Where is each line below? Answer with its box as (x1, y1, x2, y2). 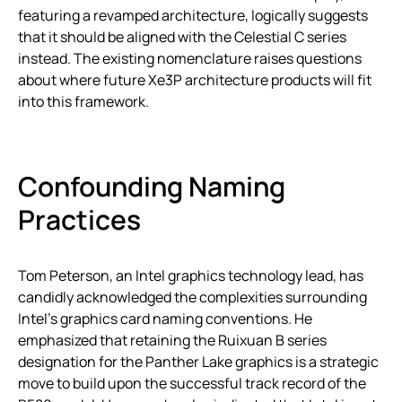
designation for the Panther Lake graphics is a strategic (18, 351, 379, 371)
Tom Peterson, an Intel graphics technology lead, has (18, 265, 363, 285)
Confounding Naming (18, 167, 285, 205)
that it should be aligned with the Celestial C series (18, 26, 346, 47)
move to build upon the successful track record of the (18, 372, 366, 393)
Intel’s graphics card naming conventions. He (18, 308, 312, 328)
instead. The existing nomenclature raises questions (18, 48, 362, 68)
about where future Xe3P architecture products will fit (18, 69, 371, 90)
